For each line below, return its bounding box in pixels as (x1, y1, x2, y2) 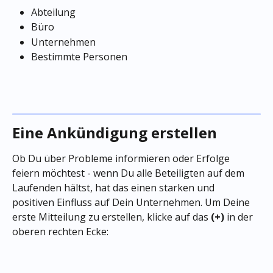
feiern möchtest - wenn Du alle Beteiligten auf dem (12, 166, 247, 180)
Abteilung (31, 5, 76, 19)
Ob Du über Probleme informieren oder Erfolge (12, 152, 232, 166)
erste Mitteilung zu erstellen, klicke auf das (12, 210, 211, 224)
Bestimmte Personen (31, 50, 127, 64)
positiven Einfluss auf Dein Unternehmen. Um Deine (12, 196, 252, 210)
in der (227, 210, 255, 224)
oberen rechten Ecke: (12, 225, 108, 239)
